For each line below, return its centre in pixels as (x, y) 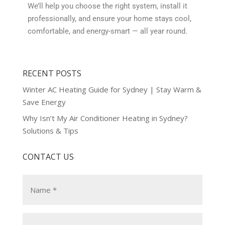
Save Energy (44, 102)
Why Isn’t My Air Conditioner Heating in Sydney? (105, 118)
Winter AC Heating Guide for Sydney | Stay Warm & (112, 89)
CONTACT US (48, 157)
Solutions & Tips (50, 131)
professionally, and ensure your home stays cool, (109, 18)
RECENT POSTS (52, 73)
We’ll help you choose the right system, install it (107, 6)
